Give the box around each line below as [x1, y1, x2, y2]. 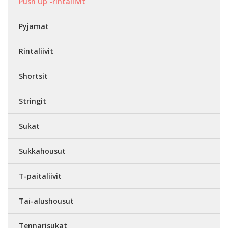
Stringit [19, 96, 46, 106]
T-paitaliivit [19, 170, 62, 181]
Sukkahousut [19, 146, 66, 156]
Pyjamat [19, 21, 49, 31]
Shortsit [19, 71, 48, 81]
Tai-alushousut [19, 195, 74, 206]
